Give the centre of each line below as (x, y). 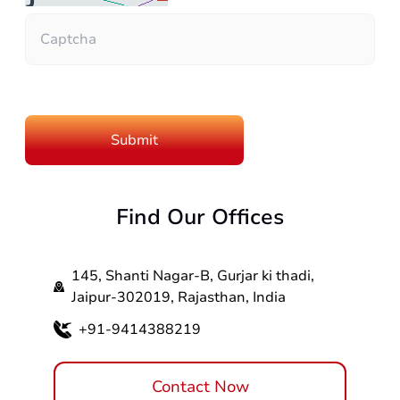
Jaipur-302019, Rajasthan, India (178, 297)
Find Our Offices (200, 217)
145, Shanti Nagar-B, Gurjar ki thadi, (192, 276)
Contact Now (200, 387)
